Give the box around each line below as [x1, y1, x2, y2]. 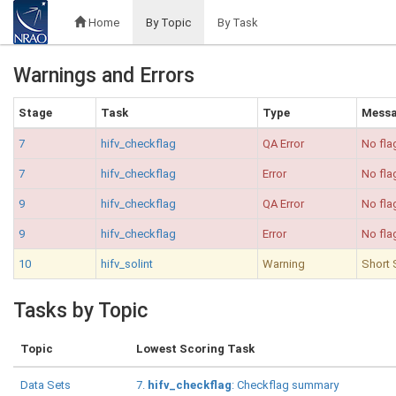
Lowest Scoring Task [136, 342, 255, 355]
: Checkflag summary [232, 378, 339, 392]
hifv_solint [101, 256, 153, 270]
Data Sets [20, 378, 71, 392]
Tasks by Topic [13, 298, 148, 323]
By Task [217, 15, 258, 29]
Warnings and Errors [13, 64, 194, 88]
